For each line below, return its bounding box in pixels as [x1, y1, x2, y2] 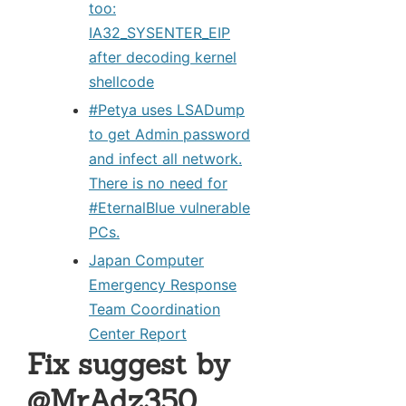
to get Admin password [89, 124, 250, 143]
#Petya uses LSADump [89, 100, 245, 119]
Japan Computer [89, 250, 204, 269]
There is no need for [89, 173, 227, 192]
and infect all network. [89, 149, 242, 168]
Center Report [89, 324, 187, 343]
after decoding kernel [89, 47, 237, 66]
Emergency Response [89, 275, 237, 294]
